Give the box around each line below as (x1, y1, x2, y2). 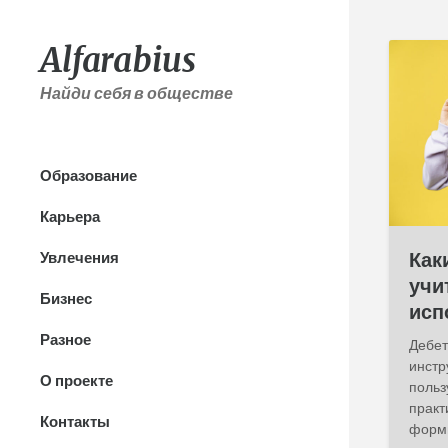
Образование (40, 166, 137, 184)
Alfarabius (40, 40, 196, 81)
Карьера (40, 207, 100, 225)
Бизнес (40, 289, 92, 307)
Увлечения (40, 248, 119, 266)
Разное (40, 330, 91, 348)
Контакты (40, 412, 110, 430)
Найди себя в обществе (40, 83, 233, 102)
